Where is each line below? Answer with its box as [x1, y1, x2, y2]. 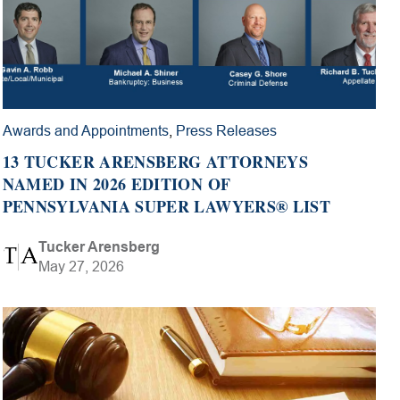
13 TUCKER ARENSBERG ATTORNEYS [2, 150, 309, 174]
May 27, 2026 [37, 259, 124, 275]
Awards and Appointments [2, 123, 169, 139]
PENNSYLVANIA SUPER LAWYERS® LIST [2, 195, 331, 219]
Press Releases [175, 123, 277, 139]
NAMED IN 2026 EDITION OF [2, 172, 231, 196]
